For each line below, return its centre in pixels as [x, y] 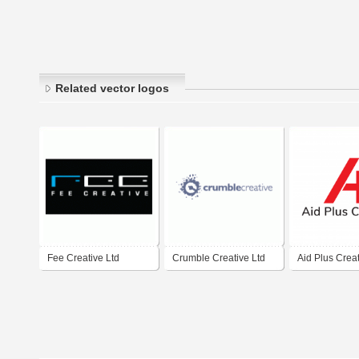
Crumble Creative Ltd [219, 258]
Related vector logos [112, 89]
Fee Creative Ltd [83, 258]
